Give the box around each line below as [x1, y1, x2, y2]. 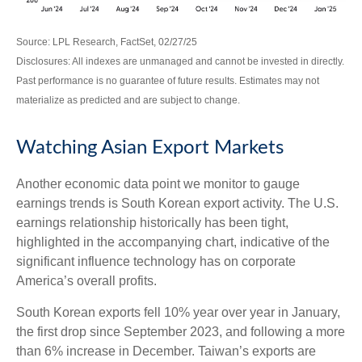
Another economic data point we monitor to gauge [16, 176, 300, 191]
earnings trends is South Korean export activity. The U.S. [16, 196, 339, 210]
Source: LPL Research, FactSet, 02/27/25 [16, 36, 197, 48]
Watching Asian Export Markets [16, 137, 284, 158]
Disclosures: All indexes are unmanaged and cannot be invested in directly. [16, 55, 344, 67]
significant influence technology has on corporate [16, 254, 296, 268]
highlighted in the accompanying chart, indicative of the [16, 234, 330, 249]
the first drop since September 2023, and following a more [16, 324, 345, 339]
